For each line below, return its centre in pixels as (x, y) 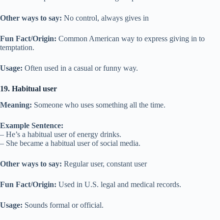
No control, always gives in (105, 18)
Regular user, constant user (104, 164)
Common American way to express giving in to (131, 39)
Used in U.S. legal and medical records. (119, 184)
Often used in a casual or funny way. (80, 68)
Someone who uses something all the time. (99, 105)
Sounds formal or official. (63, 205)
